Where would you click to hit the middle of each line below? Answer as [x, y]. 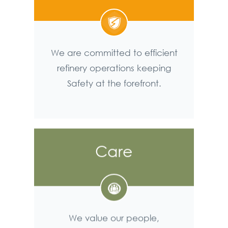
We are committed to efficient [114, 52]
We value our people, [114, 220]
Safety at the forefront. [114, 83]
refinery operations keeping [114, 68]
